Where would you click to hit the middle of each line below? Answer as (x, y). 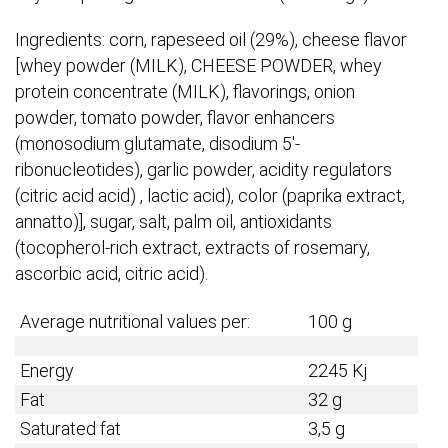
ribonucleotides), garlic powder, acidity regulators (203, 170)
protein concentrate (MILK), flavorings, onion (185, 92)
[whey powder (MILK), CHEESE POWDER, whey (198, 66)
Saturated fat (70, 429)
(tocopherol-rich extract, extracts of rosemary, (192, 248)
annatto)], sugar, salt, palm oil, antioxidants (173, 222)
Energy (47, 371)
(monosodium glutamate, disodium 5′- (157, 144)
